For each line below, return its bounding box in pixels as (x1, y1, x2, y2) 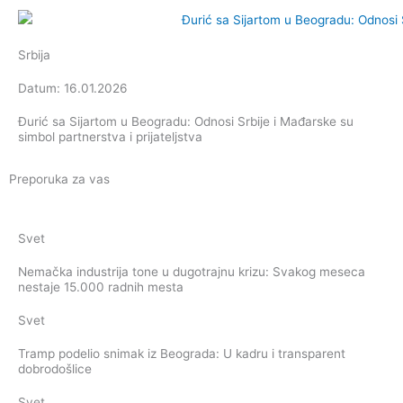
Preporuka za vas (9, 171, 110, 186)
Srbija (18, 47, 50, 62)
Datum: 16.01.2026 (18, 80, 128, 95)
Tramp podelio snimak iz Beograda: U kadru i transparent (18, 345, 345, 361)
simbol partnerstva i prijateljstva (18, 129, 202, 144)
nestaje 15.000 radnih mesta (18, 279, 184, 294)
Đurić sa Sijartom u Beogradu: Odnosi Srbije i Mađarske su (18, 113, 354, 129)
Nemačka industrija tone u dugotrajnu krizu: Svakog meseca (18, 264, 365, 279)
